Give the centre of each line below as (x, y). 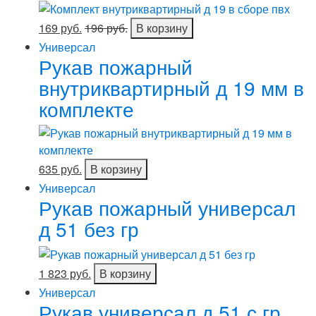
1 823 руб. (65, 273)
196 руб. (106, 28)
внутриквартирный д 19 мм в (171, 87)
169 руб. (60, 28)
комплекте (86, 108)
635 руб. (60, 169)
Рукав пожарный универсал (167, 207)
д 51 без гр (89, 228)
